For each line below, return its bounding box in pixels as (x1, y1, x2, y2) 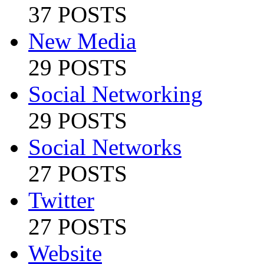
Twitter (28, 187, 94, 213)
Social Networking (28, 81, 203, 107)
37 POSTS (28, 1, 127, 27)
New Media (28, 28, 136, 54)
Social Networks (28, 134, 181, 160)
